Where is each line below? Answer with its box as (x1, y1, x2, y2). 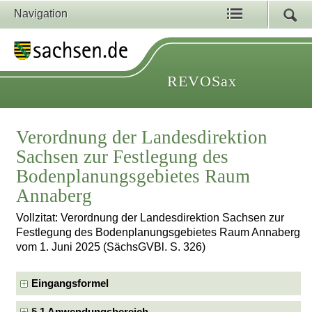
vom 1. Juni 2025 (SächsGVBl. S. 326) (16, 241, 206, 253)
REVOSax (167, 72, 237, 90)
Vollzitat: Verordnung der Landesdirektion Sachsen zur (16, 212, 285, 224)
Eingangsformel (31, 277, 109, 289)
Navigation (14, 8, 68, 19)
